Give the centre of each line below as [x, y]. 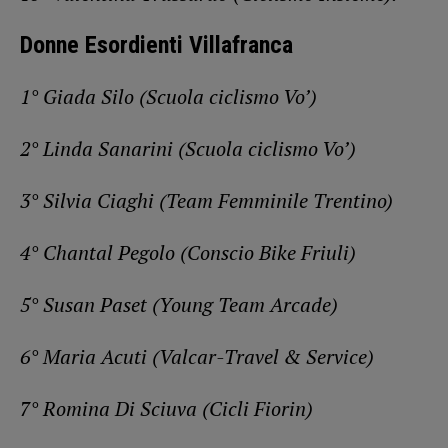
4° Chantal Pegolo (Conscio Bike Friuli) [188, 252]
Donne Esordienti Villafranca [156, 44]
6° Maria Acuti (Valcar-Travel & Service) [197, 356]
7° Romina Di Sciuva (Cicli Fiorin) [166, 408]
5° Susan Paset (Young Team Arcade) [179, 304]
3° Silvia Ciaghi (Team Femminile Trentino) [206, 200]
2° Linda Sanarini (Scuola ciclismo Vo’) [188, 148]
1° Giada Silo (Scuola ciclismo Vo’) [168, 96]
